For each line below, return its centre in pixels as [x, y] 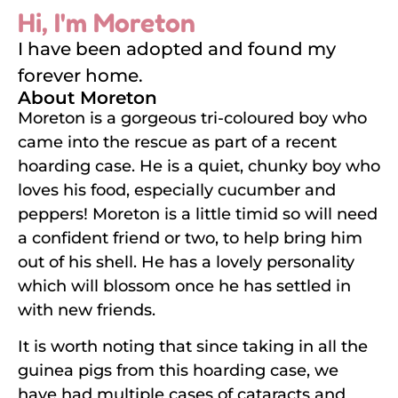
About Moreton [88, 97]
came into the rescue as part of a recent [177, 142]
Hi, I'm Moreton [107, 22]
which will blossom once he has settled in [184, 286]
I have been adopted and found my [177, 48]
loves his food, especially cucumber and [177, 190]
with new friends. [87, 310]
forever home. [80, 75]
